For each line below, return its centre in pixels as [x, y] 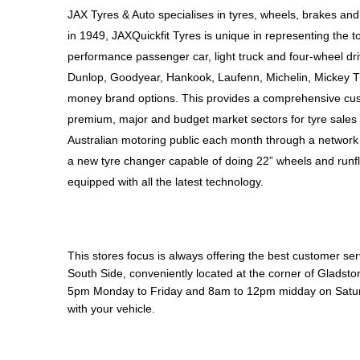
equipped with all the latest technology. [166, 181]
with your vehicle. [111, 308]
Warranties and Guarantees [103, 57]
